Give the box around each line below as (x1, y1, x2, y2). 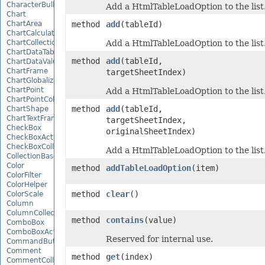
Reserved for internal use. (105, 234, 213, 244)
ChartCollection (7, 38, 60, 47)
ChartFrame (7, 66, 48, 75)
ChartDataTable (7, 47, 60, 56)
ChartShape (7, 104, 49, 113)
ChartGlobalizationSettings (7, 76, 101, 85)
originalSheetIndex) (105, 127, 196, 136)
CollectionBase (7, 151, 57, 160)
